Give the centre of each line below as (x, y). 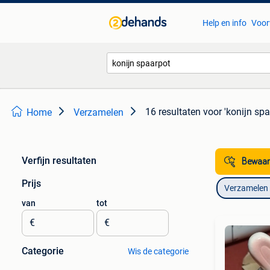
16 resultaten (173, 112)
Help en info (224, 23)
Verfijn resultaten (59, 161)
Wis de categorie (158, 251)
